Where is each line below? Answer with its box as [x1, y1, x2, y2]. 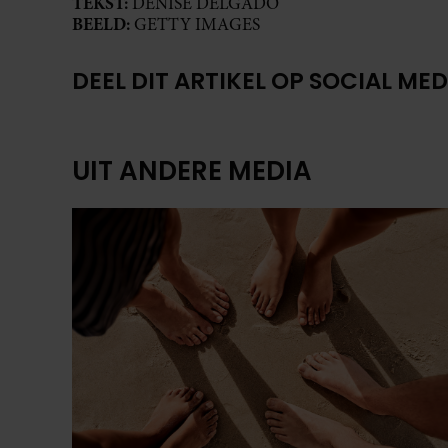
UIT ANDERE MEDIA [72, 153, 312, 190]
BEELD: [72, 11, 134, 36]
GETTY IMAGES [134, 12, 260, 36]
